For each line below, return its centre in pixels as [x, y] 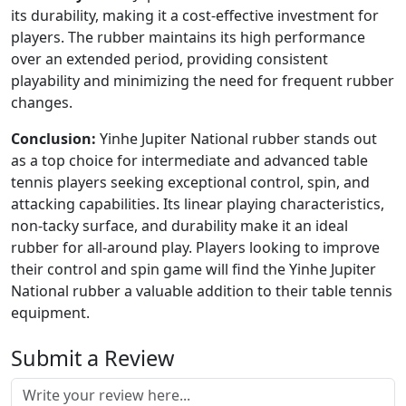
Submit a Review [92, 358]
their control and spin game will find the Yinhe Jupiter [193, 270]
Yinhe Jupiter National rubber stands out [237, 139]
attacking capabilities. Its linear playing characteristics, [198, 204]
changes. [42, 103]
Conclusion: [53, 139]
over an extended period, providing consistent [169, 59]
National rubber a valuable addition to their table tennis [202, 291]
